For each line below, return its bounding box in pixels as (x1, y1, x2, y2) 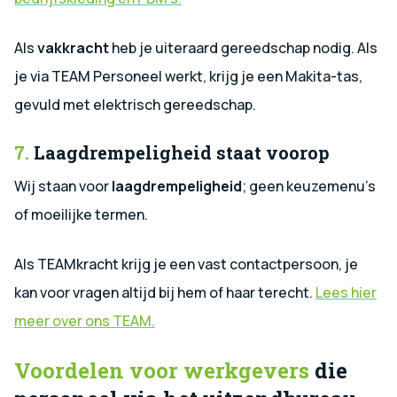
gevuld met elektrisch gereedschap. (14, 94, 256, 114)
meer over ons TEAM (14, 310, 152, 331)
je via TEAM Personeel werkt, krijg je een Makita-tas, (14, 66, 362, 86)
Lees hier (315, 282, 377, 302)
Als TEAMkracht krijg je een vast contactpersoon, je (14, 253, 358, 274)
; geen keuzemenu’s (242, 175, 376, 196)
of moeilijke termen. (14, 204, 148, 224)
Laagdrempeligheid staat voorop (29, 140, 330, 164)
